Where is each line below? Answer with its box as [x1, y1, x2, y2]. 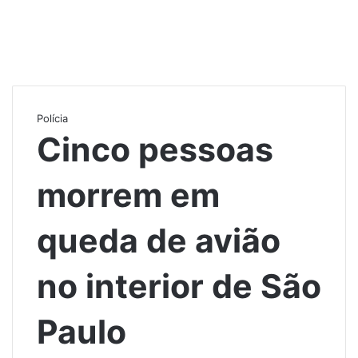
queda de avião [37, 220, 280, 261]
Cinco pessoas [37, 129, 273, 169]
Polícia [37, 111, 68, 125]
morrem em [37, 174, 220, 215]
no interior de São [37, 265, 321, 306]
